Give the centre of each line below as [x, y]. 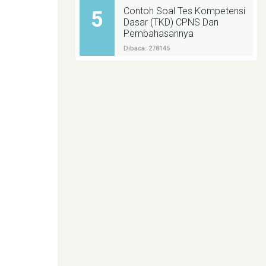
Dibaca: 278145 [146, 48]
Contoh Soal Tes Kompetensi [184, 11]
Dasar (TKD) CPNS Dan [171, 22]
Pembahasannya [158, 33]
